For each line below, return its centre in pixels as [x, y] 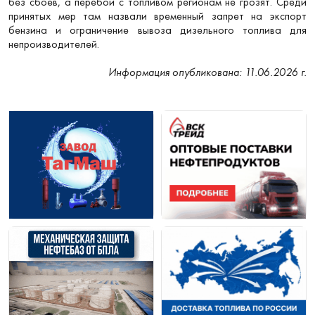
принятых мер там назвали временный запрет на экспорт [157, 15]
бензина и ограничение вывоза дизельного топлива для [157, 30]
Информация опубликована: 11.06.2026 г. [207, 72]
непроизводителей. [54, 44]
